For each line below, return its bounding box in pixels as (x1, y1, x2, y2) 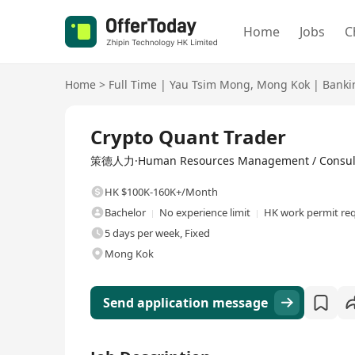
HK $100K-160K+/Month (105, 185, 218, 199)
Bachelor (105, 205, 146, 219)
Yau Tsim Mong (170, 77, 250, 92)
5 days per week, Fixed (105, 226, 210, 240)
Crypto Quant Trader (90, 124, 286, 150)
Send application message (103, 294, 268, 311)
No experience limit (159, 205, 250, 219)
